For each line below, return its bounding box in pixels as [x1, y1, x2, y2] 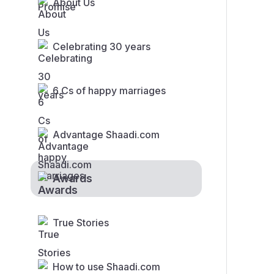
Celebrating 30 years [53, 40, 150, 53]
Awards [53, 172, 92, 185]
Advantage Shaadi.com [53, 128, 160, 141]
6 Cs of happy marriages [53, 84, 166, 97]
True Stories [53, 217, 109, 229]
